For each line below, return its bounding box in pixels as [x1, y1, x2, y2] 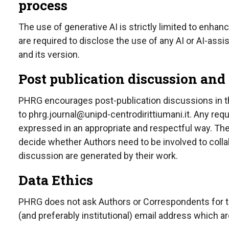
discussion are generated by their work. [18, 150, 178, 161]
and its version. [18, 49, 80, 60]
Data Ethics [18, 171, 93, 189]
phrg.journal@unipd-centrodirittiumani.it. [29, 108, 192, 120]
